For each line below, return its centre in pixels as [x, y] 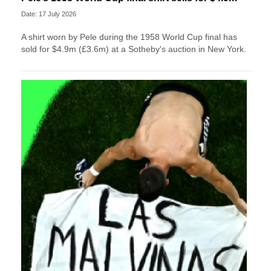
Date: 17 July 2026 [49, 14]
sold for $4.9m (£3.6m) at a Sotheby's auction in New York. [134, 49]
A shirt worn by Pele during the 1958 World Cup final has [129, 37]
